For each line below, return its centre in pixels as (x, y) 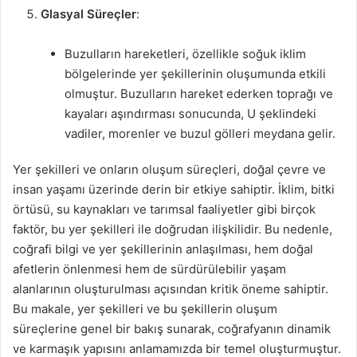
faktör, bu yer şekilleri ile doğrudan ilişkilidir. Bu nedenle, (173, 229)
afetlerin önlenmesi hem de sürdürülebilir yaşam (149, 269)
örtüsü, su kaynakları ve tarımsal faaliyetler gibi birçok (164, 209)
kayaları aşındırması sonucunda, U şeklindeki (190, 114)
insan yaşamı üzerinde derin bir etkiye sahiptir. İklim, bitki (174, 189)
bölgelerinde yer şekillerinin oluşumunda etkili (195, 74)
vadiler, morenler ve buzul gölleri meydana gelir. (200, 133)
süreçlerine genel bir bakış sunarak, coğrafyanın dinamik (172, 329)
